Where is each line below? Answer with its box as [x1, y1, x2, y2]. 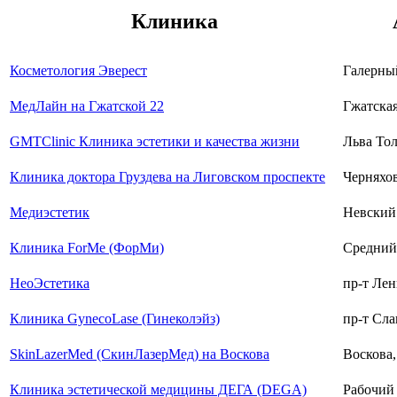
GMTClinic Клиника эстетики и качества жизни [10, 134, 300, 150]
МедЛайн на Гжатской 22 [10, 98, 164, 114]
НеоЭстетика [10, 276, 90, 292]
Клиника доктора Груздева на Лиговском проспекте [10, 169, 325, 185]
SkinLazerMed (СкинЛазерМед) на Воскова [10, 346, 269, 362]
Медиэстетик [10, 205, 90, 221]
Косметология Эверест [10, 63, 147, 79]
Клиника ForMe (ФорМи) [10, 240, 164, 256]
